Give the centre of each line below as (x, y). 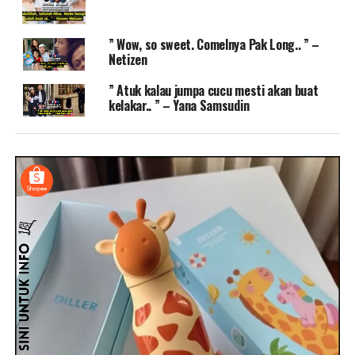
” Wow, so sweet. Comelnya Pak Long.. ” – (214, 44)
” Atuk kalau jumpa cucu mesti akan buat (213, 90)
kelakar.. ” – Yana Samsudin (179, 105)
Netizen (128, 59)
